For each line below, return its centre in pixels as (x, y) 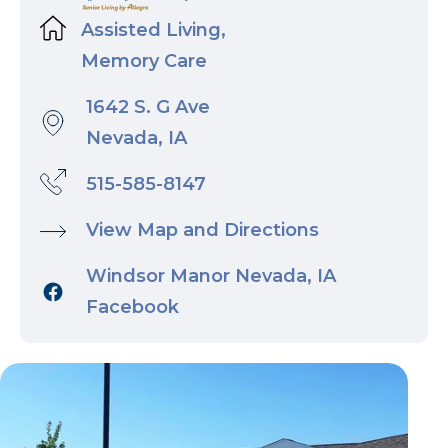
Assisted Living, (148, 30)
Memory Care (139, 61)
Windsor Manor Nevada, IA (211, 276)
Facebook (132, 307)
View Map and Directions (202, 230)
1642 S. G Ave (148, 107)
